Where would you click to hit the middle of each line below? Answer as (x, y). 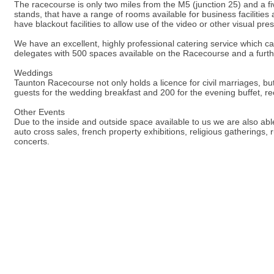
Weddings (33, 73)
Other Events (39, 112)
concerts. (32, 141)
